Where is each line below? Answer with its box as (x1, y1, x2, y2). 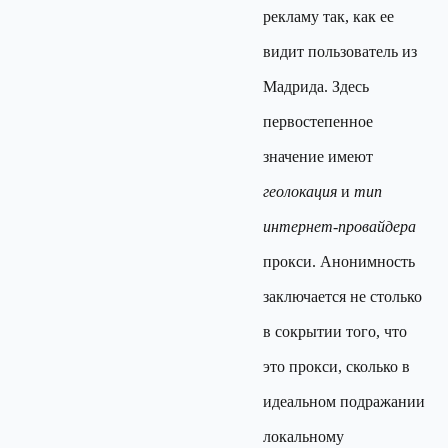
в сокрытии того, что (263, 323, 407, 340)
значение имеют (263, 148, 373, 165)
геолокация (263, 183, 337, 200)
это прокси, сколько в (263, 358, 410, 375)
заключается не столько (263, 288, 422, 305)
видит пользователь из (263, 43, 417, 60)
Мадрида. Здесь (263, 78, 369, 95)
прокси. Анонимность (263, 253, 415, 270)
